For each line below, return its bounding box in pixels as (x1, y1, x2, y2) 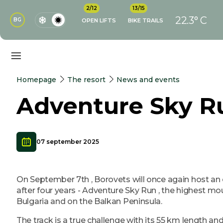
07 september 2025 (36, 137, 99, 145)
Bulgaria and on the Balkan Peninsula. (16, 197, 162, 207)
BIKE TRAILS (128, 17, 163, 24)
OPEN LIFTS (82, 17, 116, 24)
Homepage (16, 75, 56, 84)
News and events (116, 75, 180, 84)
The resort (67, 75, 106, 84)
